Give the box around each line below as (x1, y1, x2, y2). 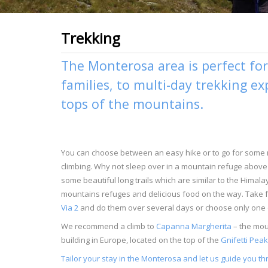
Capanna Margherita (156, 220, 232, 232)
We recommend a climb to (61, 220, 156, 232)
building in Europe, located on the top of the (61, 234, 221, 245)
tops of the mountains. (61, 95, 207, 112)
